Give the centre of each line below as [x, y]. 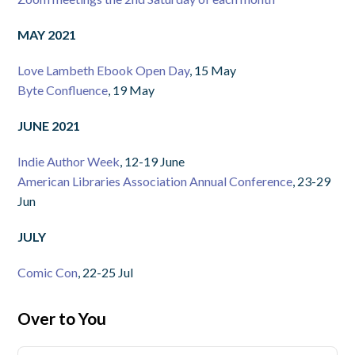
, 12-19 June [153, 161]
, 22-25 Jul [106, 272]
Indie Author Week [69, 161]
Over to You [62, 318]
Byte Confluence [63, 90]
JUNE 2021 [49, 125]
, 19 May [132, 90]
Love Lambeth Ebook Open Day [104, 70]
